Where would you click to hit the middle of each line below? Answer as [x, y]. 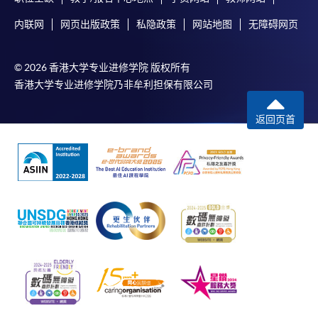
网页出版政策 [90, 24]
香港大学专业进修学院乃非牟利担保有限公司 [114, 84]
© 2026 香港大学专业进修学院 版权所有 [102, 67]
